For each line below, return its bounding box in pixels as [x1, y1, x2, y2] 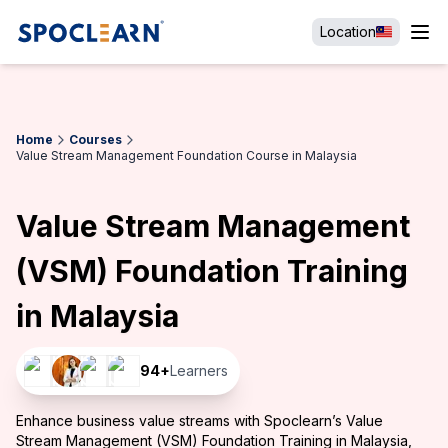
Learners [170, 362, 228, 379]
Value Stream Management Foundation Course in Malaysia [16, 148, 357, 163]
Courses [69, 132, 122, 147]
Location [320, 23, 376, 40]
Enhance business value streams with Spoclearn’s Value [16, 412, 383, 429]
